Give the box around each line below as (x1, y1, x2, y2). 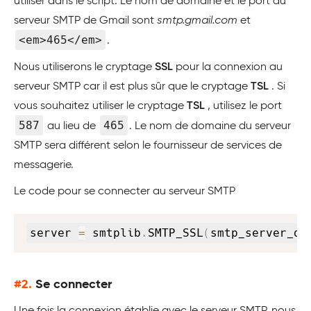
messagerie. (14, 160, 74, 171)
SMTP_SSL (148, 226, 203, 239)
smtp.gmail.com (157, 15, 240, 26)
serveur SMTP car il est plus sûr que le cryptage (14, 81, 251, 92)
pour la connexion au (176, 62, 283, 73)
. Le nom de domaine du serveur (129, 121, 291, 132)
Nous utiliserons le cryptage (14, 62, 155, 73)
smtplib (85, 226, 141, 239)
